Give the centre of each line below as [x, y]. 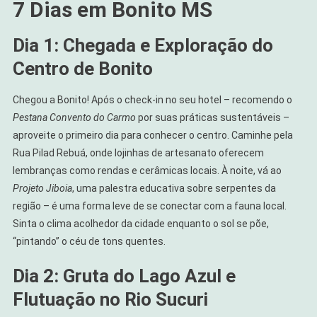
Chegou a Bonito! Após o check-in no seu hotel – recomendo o [152, 99]
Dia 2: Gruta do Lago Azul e [124, 276]
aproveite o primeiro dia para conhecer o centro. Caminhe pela [152, 135]
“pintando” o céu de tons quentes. [89, 241]
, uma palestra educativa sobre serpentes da [174, 188]
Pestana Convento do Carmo [74, 117]
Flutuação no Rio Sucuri [110, 299]
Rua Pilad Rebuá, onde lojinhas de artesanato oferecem [138, 152]
